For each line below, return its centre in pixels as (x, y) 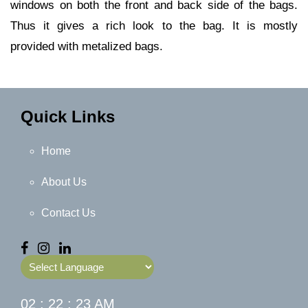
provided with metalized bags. (87, 46)
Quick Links (68, 116)
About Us (64, 181)
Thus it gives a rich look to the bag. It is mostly (154, 25)
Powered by (50, 284)
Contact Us (68, 212)
